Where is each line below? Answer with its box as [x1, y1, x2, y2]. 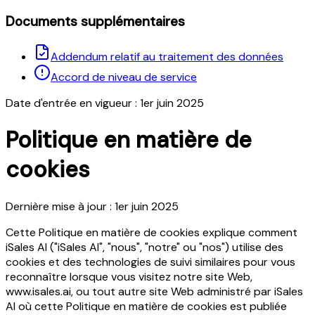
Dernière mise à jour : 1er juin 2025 [6, 199, 179, 214]
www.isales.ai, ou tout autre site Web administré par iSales [6, 284, 303, 300]
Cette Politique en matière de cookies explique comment [6, 225, 297, 240]
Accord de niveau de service [51, 69, 197, 84]
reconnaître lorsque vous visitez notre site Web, [6, 269, 252, 285]
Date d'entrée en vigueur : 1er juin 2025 [6, 95, 204, 110]
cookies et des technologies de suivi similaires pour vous [6, 255, 295, 270]
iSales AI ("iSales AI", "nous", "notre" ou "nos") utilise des [6, 240, 283, 255]
